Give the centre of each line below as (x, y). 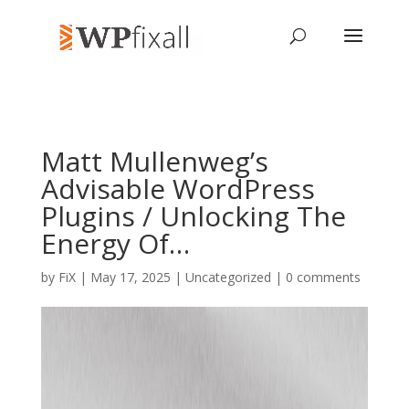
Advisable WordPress (178, 189)
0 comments (323, 277)
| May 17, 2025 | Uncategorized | (180, 277)
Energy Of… (115, 243)
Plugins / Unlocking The (193, 216)
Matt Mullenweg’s (154, 161)
